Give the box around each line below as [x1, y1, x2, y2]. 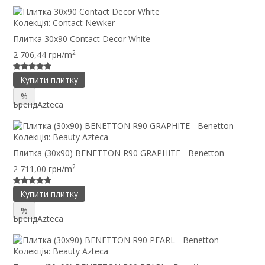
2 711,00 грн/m [13, 163, 72, 174]
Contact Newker [53, 17, 115, 29]
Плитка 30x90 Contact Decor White [13, 33, 150, 45]
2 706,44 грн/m [13, 49, 72, 61]
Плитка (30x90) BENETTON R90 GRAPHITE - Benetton [13, 147, 224, 159]
